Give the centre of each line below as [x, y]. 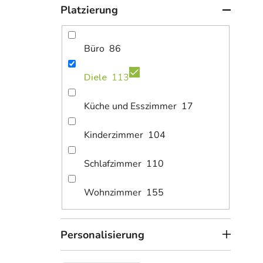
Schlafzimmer [113, 163]
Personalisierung [102, 235]
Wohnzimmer [113, 192]
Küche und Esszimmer [130, 106]
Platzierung [89, 10]
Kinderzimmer [114, 135]
